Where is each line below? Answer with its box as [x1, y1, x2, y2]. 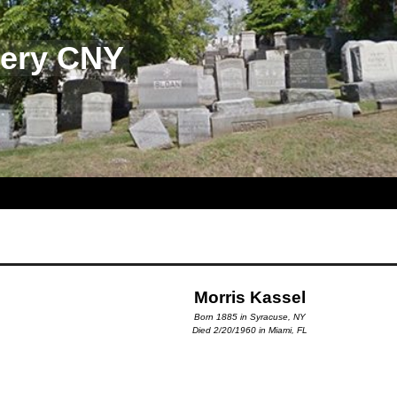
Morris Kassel [194, 287, 307, 307]
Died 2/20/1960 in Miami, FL [192, 324, 308, 335]
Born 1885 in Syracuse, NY [194, 311, 307, 322]
